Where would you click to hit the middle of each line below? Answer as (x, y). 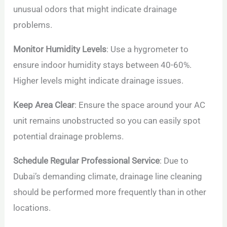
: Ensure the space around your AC (140, 105)
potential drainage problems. (69, 137)
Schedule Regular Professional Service (87, 161)
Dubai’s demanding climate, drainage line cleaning (108, 177)
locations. (32, 208)
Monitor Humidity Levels (60, 49)
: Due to (174, 161)
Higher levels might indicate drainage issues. (99, 81)
